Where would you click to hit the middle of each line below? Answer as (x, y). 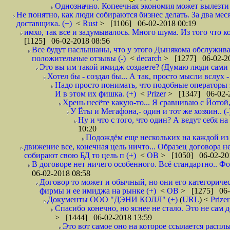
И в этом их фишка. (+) (95, 94)
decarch (150, 58)
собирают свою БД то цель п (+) (80, 155)
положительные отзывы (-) (79, 58)
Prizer (157, 94)
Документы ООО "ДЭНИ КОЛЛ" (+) (112, 199)
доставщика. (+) (44, 23)
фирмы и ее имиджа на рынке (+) (98, 191)
